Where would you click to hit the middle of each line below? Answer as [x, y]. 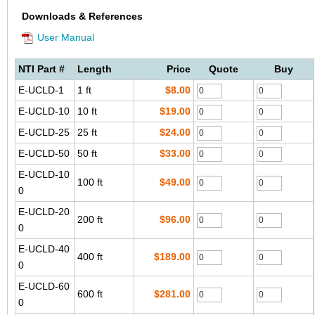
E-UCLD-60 [44, 286]
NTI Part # [41, 69]
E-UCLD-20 [44, 212]
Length [95, 69]
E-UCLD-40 [44, 249]
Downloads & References [82, 16]
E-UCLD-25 [44, 132]
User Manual [66, 37]
